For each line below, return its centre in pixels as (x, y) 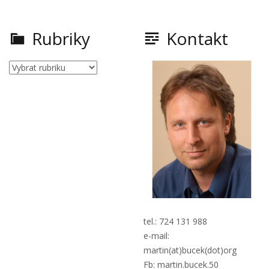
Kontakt (197, 38)
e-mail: (156, 236)
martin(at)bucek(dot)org (190, 250)
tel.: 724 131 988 (175, 222)
